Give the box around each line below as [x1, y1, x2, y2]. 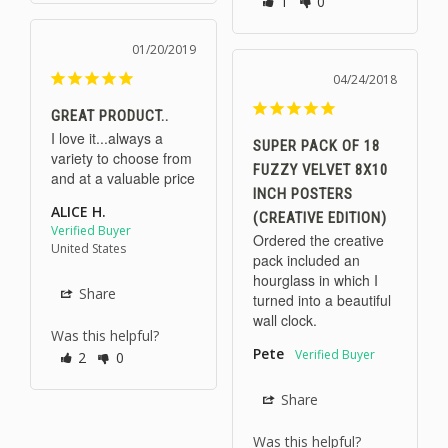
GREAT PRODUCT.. [51, 107, 169, 126]
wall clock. [252, 310, 317, 331]
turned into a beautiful [252, 290, 391, 311]
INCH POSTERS [252, 185, 353, 204]
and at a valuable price [51, 168, 195, 189]
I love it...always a [51, 128, 163, 149]
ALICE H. [51, 202, 106, 222]
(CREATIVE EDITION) [252, 209, 387, 228]
